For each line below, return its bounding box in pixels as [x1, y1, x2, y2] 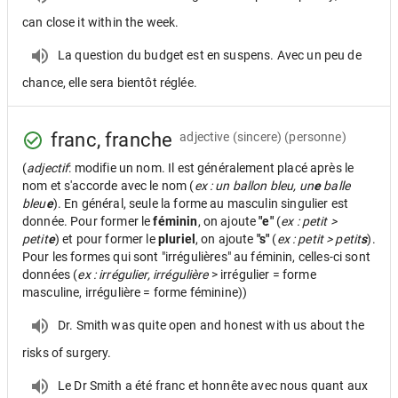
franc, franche [51, 129, 173, 151]
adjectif [27, 161, 69, 175]
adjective [179, 129, 230, 144]
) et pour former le [54, 232, 158, 246]
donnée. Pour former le [22, 214, 154, 228]
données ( [22, 267, 78, 282]
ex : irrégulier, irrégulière [77, 267, 209, 282]
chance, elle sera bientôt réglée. [22, 76, 197, 90]
